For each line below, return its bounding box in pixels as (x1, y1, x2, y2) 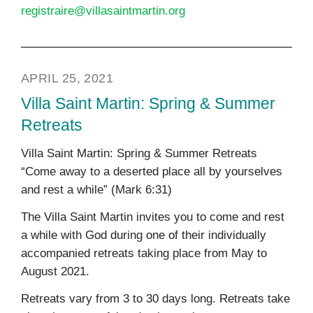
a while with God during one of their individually (21, 228, 266, 242)
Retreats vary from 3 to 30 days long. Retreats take (21, 292, 290, 306)
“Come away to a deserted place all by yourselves (21, 165, 282, 178)
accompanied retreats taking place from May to (21, 247, 267, 261)
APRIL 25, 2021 (21, 71, 114, 85)
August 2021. (21, 265, 89, 279)
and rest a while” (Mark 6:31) (21, 183, 172, 196)
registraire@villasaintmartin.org (21, 3, 185, 17)
